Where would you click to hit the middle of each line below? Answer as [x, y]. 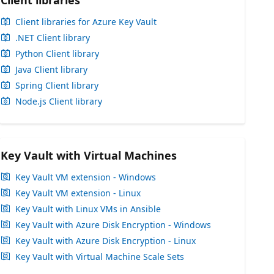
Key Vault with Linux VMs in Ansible [88, 209]
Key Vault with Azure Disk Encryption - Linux [106, 241]
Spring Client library [57, 85]
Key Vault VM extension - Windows [86, 177]
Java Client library [51, 69]
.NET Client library [53, 38]
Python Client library [57, 54]
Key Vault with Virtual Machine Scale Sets [100, 257]
